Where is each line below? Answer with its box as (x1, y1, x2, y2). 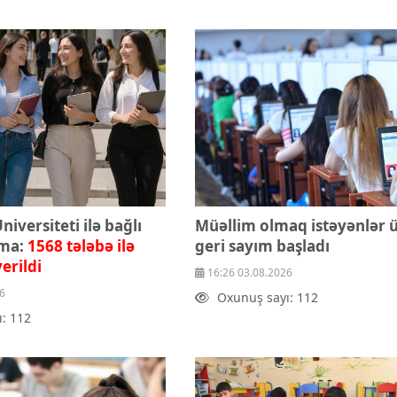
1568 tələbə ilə (27, 236, 135, 256)
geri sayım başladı (194, 236, 330, 256)
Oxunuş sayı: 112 (216, 289, 318, 306)
